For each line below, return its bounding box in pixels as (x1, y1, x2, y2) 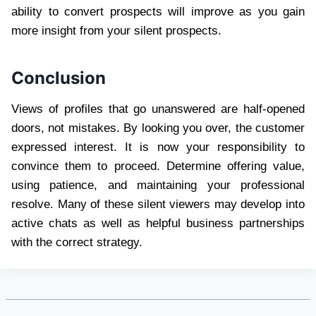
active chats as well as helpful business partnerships (11, 217, 305, 231)
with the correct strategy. (11, 236, 142, 250)
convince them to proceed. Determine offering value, (11, 159, 305, 174)
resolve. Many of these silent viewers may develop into (11, 197, 305, 212)
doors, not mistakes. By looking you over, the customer (11, 121, 305, 135)
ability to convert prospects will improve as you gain (11, 5, 305, 19)
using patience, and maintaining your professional (11, 178, 305, 193)
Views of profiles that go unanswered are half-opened (11, 102, 305, 116)
